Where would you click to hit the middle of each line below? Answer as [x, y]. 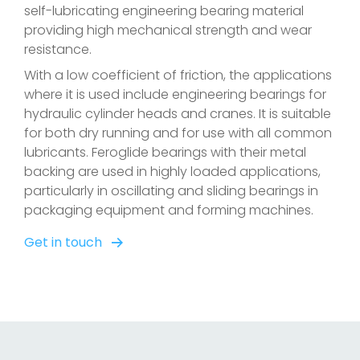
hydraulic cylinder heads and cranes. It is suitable [178, 114]
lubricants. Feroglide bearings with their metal [165, 152]
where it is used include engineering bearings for [175, 94]
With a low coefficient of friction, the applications [178, 75]
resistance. [59, 49]
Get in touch [63, 242]
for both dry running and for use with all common [178, 133]
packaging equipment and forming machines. [169, 210]
